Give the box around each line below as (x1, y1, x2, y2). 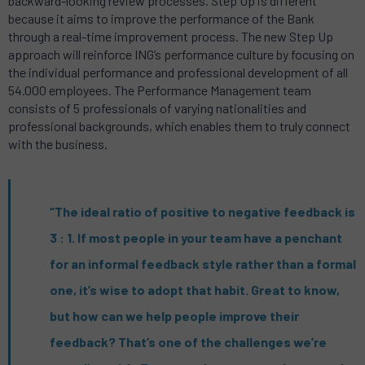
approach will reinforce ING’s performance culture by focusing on (8, 46, 354, 63)
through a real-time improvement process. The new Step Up (8, 29, 333, 45)
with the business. (8, 136, 108, 152)
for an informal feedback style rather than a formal (50, 256, 356, 272)
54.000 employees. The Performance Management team (8, 82, 311, 99)
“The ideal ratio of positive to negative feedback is (50, 204, 355, 220)
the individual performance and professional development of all (8, 64, 348, 81)
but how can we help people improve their (50, 308, 299, 324)
